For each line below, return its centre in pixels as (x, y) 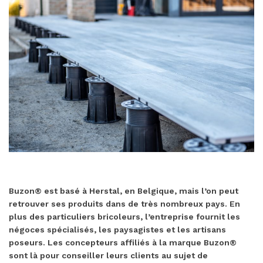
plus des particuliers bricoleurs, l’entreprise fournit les (124, 216)
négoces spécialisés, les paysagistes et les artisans (117, 229)
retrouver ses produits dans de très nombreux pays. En (124, 203)
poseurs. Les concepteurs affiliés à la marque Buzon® (123, 242)
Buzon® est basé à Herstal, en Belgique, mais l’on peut (124, 190)
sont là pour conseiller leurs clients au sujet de (108, 255)
